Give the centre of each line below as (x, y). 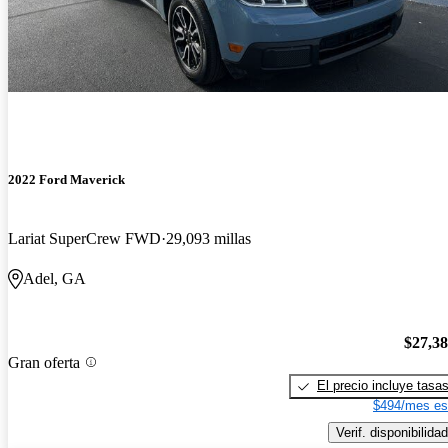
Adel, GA (54, 279)
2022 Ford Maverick (66, 180)
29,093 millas (208, 239)
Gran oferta (44, 362)
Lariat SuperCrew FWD (84, 239)
